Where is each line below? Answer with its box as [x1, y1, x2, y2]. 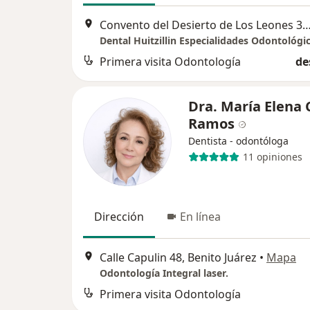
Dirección [94, 208, 144, 224]
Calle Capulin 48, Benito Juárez [100, 250, 257, 266]
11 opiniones [242, 150, 302, 164]
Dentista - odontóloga [188, 134, 289, 147]
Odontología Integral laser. [100, 266, 228, 280]
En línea [180, 208, 221, 224]
